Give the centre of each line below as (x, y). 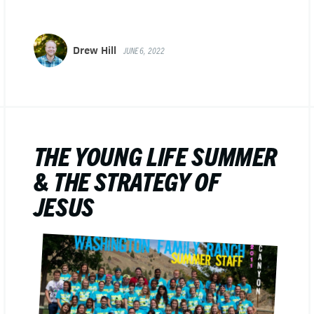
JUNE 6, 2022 (144, 50)
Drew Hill (94, 50)
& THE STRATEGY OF (127, 180)
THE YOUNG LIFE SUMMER (155, 155)
